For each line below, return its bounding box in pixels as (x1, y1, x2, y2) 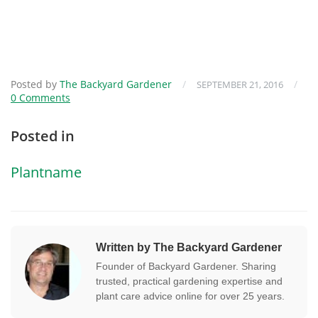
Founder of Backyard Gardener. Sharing (96, 260, 276, 272)
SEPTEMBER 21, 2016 (197, 77, 283, 91)
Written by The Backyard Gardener (96, 241, 282, 253)
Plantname (11, 162, 82, 182)
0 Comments (11, 90, 70, 104)
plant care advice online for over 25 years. (96, 290, 285, 302)
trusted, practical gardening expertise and (96, 275, 283, 287)
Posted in (11, 126, 75, 146)
